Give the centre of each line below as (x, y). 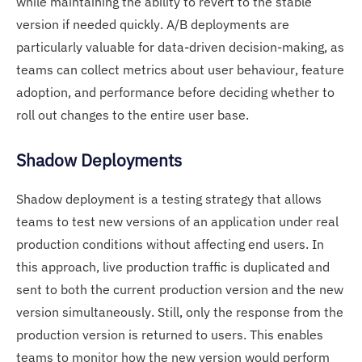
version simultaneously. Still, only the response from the (180, 311)
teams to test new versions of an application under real (177, 221)
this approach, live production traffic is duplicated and (173, 266)
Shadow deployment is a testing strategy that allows (169, 198)
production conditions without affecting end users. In (170, 244)
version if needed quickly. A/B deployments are (153, 24)
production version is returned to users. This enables (170, 334)
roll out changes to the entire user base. (134, 114)
